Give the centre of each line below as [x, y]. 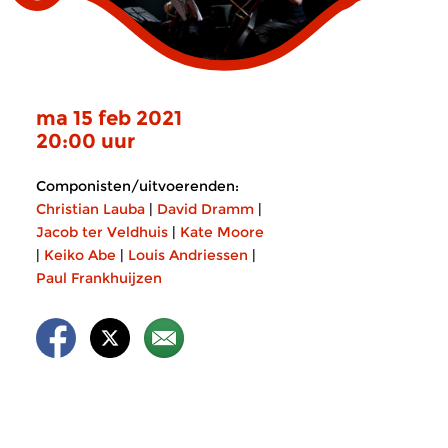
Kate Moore [222, 232]
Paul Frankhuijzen [99, 278]
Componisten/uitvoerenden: [137, 186]
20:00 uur [85, 141]
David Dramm [205, 209]
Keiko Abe [80, 255]
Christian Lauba [90, 209]
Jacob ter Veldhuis [102, 232]
